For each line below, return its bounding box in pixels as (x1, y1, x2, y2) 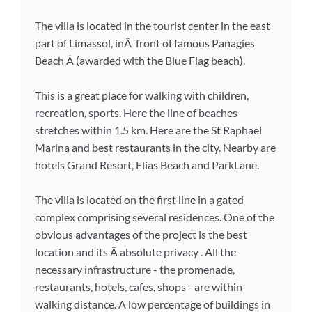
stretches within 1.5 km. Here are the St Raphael (35, 123, 262, 136)
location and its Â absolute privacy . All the (35, 244, 236, 258)
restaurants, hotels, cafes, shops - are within (35, 279, 242, 293)
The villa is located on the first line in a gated (35, 192, 244, 206)
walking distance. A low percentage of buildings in (35, 297, 270, 311)
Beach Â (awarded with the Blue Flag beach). (35, 53, 245, 67)
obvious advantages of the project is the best (35, 227, 247, 241)
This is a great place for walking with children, (35, 88, 249, 102)
